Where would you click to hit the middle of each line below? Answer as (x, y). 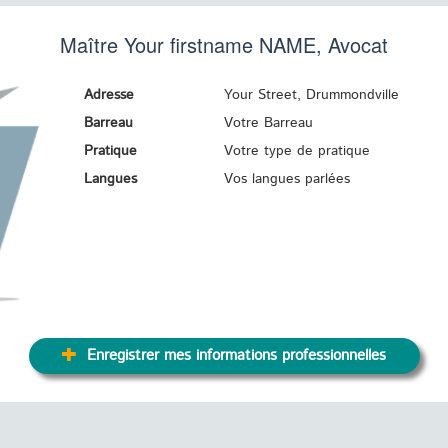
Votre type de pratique (296, 151)
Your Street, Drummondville (311, 95)
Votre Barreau (268, 123)
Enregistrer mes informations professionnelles (234, 356)
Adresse (108, 95)
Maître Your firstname (159, 44)
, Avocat (352, 44)
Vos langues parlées (286, 179)
